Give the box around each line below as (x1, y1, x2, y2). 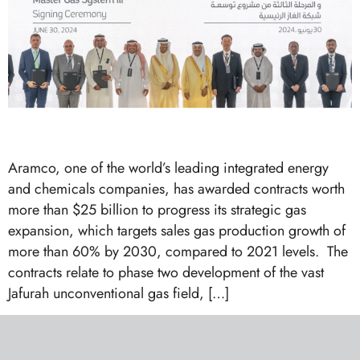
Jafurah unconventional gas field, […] (8, 282, 229, 304)
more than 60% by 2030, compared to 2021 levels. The (8, 240, 348, 262)
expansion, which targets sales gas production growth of (8, 219, 346, 241)
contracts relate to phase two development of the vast (8, 261, 324, 283)
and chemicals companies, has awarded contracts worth (8, 178, 345, 199)
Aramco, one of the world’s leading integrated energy (8, 157, 329, 178)
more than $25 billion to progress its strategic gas (8, 198, 306, 220)
